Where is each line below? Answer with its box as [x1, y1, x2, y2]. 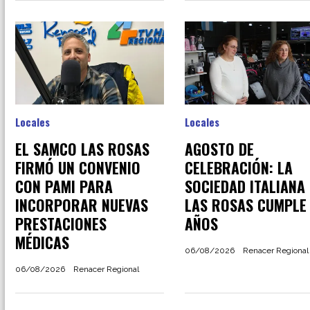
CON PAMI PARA [15, 175, 113, 198]
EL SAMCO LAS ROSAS [15, 138, 149, 161]
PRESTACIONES [15, 212, 107, 235]
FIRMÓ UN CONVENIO [15, 156, 140, 179]
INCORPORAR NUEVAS [15, 194, 148, 217]
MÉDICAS [15, 231, 69, 254]
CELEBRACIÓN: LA [185, 156, 293, 179]
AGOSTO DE [185, 138, 254, 161]
